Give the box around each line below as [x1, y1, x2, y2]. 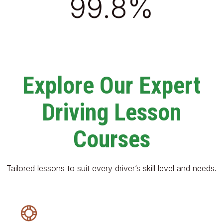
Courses [73, 124, 150, 153]
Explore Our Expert [22, 71, 201, 100]
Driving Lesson [42, 98, 181, 126]
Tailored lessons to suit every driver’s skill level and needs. [6, 163, 217, 173]
